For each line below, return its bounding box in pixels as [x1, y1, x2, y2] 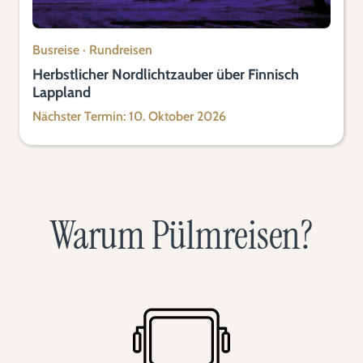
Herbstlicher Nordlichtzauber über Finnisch [32, 66, 299, 83]
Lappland [32, 83, 91, 101]
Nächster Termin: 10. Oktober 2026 [32, 109, 226, 124]
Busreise [32, 42, 79, 58]
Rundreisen [89, 42, 152, 58]
